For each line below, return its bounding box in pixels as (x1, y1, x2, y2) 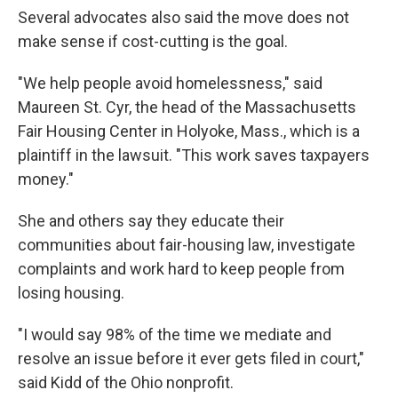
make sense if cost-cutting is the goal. (18, 32, 288, 51)
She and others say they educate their (18, 211, 284, 230)
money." (18, 170, 74, 188)
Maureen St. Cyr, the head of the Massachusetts (18, 98, 356, 116)
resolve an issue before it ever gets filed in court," (18, 349, 364, 368)
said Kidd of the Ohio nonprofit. (18, 373, 234, 392)
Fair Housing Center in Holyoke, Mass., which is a (18, 122, 360, 140)
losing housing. (18, 283, 124, 302)
